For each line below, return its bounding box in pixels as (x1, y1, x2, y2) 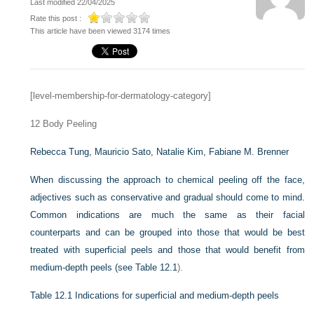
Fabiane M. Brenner (209, 146, 289, 157)
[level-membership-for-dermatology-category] (30, 90, 212, 101)
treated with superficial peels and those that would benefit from (30, 245, 305, 255)
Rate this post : (30, 14, 82, 22)
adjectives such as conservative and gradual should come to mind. (30, 192, 305, 203)
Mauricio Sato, (95, 146, 157, 157)
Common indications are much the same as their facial (30, 210, 305, 220)
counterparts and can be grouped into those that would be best (30, 227, 305, 238)
